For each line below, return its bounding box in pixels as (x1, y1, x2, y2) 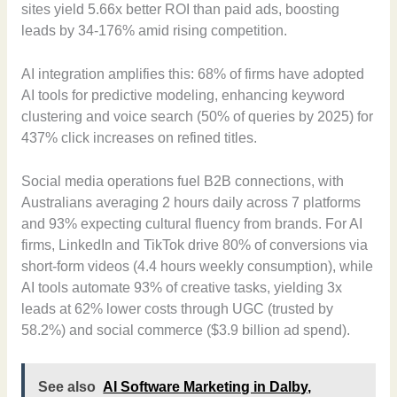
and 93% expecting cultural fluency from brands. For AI (20, 215, 362, 231)
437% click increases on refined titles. (20, 129, 257, 145)
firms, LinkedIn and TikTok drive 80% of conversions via (20, 237, 368, 253)
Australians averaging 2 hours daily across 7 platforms (20, 194, 361, 210)
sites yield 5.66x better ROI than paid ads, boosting (20, 2, 339, 18)
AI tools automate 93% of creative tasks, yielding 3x (20, 279, 342, 295)
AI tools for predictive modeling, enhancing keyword (20, 87, 345, 103)
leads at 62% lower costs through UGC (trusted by (20, 300, 333, 316)
